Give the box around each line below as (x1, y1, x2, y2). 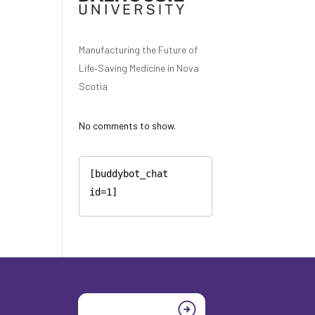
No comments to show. (79, 120, 176, 131)
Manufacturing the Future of (79, 44, 198, 56)
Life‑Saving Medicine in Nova (79, 62, 200, 74)
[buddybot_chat (89, 168, 169, 180)
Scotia (79, 80, 108, 92)
